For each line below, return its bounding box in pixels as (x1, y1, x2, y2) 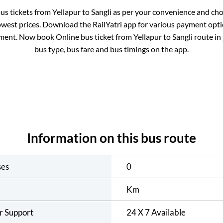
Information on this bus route (27, 130, 196, 145)
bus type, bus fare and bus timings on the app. (34, 44, 189, 54)
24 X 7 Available (126, 207, 186, 218)
